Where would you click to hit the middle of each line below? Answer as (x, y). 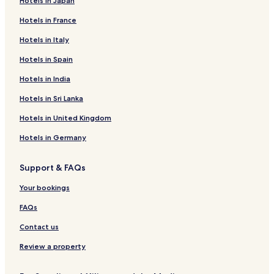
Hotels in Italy (44, 40)
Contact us (39, 227)
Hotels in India (45, 79)
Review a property (53, 246)
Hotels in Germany (53, 138)
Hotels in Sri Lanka (51, 98)
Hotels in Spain (46, 59)
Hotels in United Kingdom (65, 118)
